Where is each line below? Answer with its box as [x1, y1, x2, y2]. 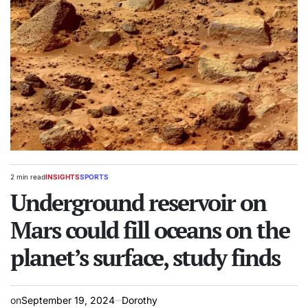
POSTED [45, 177, 73, 186]
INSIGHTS [45, 173, 80, 181]
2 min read [10, 173, 45, 181]
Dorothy [122, 294, 157, 307]
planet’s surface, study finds [10, 242, 280, 274]
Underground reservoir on [10, 187, 266, 219]
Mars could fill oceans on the [10, 214, 289, 246]
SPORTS [80, 173, 109, 181]
